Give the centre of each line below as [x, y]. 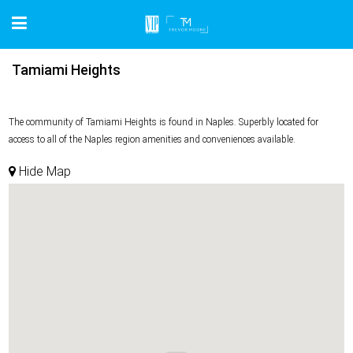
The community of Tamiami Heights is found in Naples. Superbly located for [163, 122]
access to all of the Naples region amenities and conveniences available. [152, 139]
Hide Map [43, 171]
